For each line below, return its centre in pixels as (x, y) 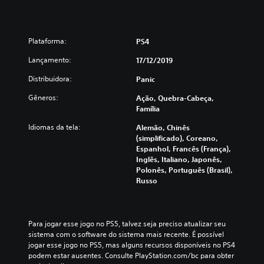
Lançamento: (50, 60)
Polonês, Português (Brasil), (184, 170)
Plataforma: (47, 41)
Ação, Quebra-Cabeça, (175, 98)
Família (148, 108)
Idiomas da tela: (55, 127)
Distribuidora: (50, 79)
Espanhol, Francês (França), (184, 148)
